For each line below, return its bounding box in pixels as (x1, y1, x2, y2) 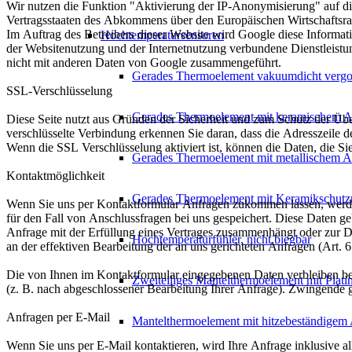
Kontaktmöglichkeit (6, 169, 104, 183)
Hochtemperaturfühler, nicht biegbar (132, 233, 311, 246)
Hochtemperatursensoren (101, 28, 224, 42)
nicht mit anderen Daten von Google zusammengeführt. (6, 56, 281, 70)
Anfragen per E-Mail (6, 310, 110, 324)
